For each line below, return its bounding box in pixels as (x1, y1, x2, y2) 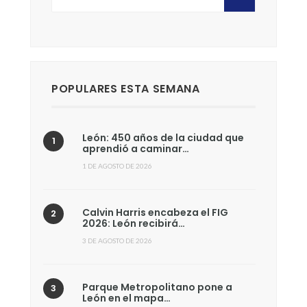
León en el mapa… (82, 291, 171, 305)
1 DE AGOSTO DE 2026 (82, 161, 152, 170)
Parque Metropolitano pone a (82, 280, 232, 294)
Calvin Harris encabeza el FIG (82, 205, 228, 219)
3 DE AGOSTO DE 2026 (82, 236, 152, 245)
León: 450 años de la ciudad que (82, 130, 244, 145)
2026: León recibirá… (82, 216, 185, 230)
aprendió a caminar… (82, 141, 189, 156)
